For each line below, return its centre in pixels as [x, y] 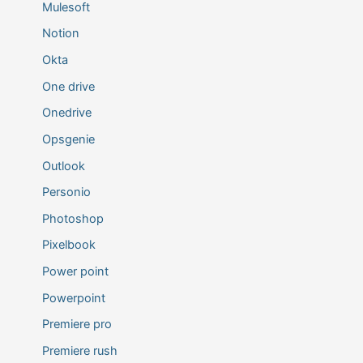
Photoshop [73, 218]
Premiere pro [77, 325]
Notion [60, 34]
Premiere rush [79, 351]
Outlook [63, 166]
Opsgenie [68, 139]
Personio [66, 192]
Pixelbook [68, 245]
